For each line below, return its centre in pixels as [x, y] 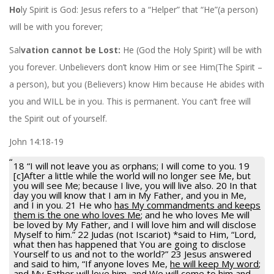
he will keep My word [214, 263]
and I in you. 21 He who [64, 205]
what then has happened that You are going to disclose [130, 244]
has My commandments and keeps [187, 205]
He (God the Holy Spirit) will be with [192, 50]
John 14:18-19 [36, 141]
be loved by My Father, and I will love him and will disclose [135, 224]
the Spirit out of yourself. [58, 118]
